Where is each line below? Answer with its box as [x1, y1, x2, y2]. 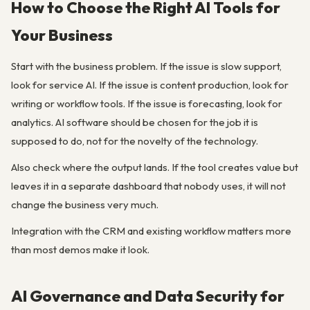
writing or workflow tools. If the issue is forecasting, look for [11, 96, 282, 110]
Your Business [11, 24, 113, 45]
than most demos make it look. [11, 243, 149, 257]
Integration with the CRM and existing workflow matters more [11, 224, 291, 238]
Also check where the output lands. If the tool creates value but [11, 161, 298, 174]
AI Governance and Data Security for [11, 286, 284, 306]
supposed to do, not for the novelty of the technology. [11, 134, 258, 147]
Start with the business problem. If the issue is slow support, [11, 59, 282, 73]
